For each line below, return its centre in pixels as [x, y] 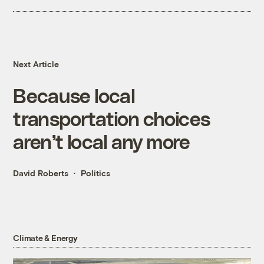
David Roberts [41, 173]
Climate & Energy [45, 237]
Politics [96, 173]
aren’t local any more [102, 141]
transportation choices [112, 118]
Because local [74, 95]
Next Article [36, 64]
